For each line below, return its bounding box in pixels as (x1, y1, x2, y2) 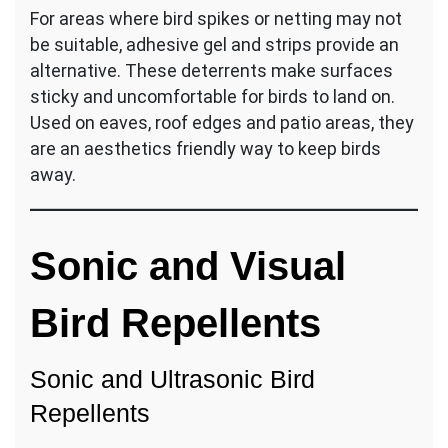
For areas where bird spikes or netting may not (30, 7, 402, 29)
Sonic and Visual (30, 242, 346, 289)
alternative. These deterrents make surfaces (30, 59, 393, 81)
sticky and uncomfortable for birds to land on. (30, 85, 395, 107)
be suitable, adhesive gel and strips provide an (30, 33, 399, 55)
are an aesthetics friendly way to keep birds (30, 137, 381, 159)
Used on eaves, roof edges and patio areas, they (30, 111, 414, 133)
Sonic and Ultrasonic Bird (30, 364, 315, 393)
